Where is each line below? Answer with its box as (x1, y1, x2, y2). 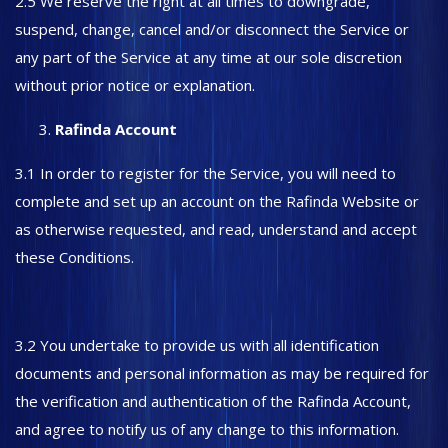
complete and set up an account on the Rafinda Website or (15, 191, 419, 211)
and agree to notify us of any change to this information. (15, 419, 403, 439)
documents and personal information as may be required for (15, 363, 429, 383)
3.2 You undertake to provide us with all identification (15, 335, 379, 355)
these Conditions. (15, 247, 138, 267)
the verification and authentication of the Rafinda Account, (15, 391, 411, 411)
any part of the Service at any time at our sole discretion (15, 47, 402, 67)
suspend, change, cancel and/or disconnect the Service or (15, 19, 409, 39)
